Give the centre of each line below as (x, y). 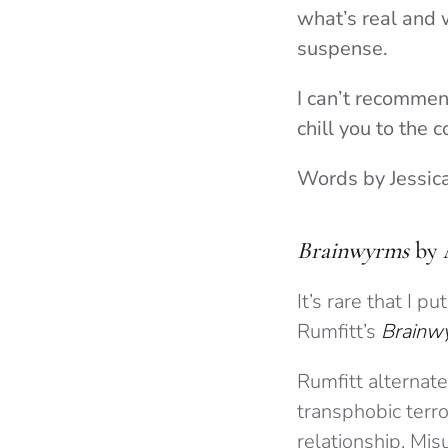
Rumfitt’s (339, 332)
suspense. (342, 49)
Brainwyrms (353, 251)
